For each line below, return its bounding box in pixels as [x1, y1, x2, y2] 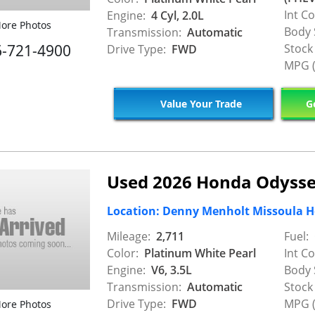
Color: [107, 245, 139, 261]
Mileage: [107, 228, 150, 244]
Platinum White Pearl [141, 245, 256, 261]
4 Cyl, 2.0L [148, 7, 204, 23]
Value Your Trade [157, 97, 242, 111]
